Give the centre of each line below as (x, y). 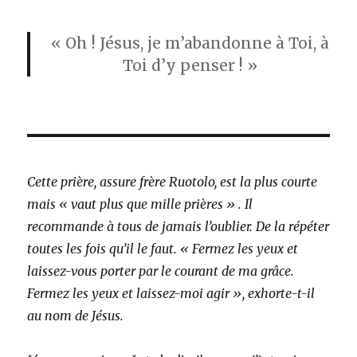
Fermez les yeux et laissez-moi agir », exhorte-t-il (171, 294)
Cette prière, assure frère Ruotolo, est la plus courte (173, 182)
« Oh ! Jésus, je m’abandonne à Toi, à (190, 43)
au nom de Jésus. (76, 316)
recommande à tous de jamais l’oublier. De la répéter (178, 227)
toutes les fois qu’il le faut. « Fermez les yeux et (163, 249)
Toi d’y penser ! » (190, 66)
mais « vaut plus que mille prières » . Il (140, 204)
